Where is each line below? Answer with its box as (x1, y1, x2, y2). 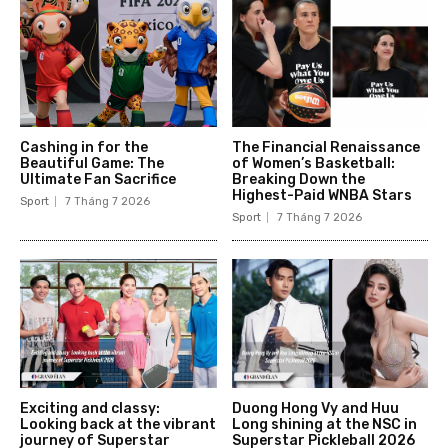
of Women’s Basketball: (231, 154, 395, 172)
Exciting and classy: (20, 400, 160, 418)
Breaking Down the (231, 170, 365, 188)
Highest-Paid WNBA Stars (231, 186, 412, 204)
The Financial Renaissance (231, 138, 420, 156)
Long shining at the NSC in (231, 416, 417, 434)
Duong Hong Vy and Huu (231, 400, 399, 418)
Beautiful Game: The (20, 154, 164, 172)
